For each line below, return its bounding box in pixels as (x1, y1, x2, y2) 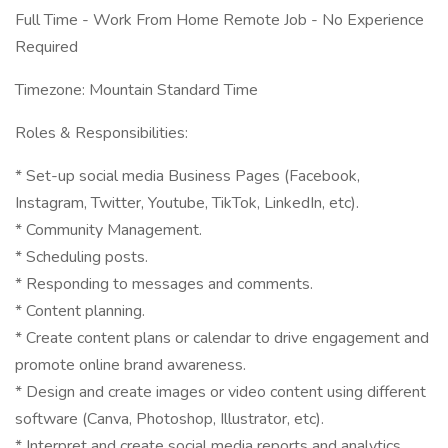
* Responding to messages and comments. (15, 273, 313, 295)
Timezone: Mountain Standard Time (15, 79, 258, 101)
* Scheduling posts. (15, 246, 148, 268)
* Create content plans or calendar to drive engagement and (15, 327, 429, 349)
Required (15, 36, 78, 58)
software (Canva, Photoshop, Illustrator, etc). (15, 408, 324, 430)
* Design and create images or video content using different (15, 381, 426, 403)
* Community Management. (15, 219, 202, 241)
